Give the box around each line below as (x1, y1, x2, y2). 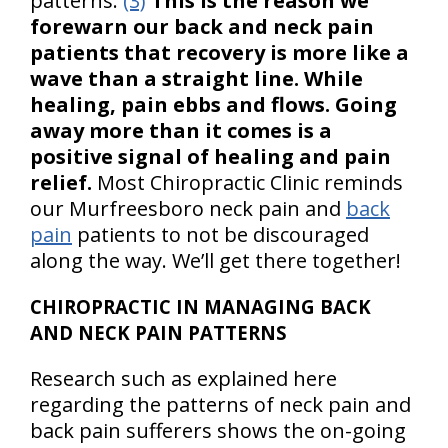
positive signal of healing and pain (30, 143, 391, 170)
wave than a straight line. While (30, 65, 363, 92)
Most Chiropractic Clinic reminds (92, 169, 403, 196)
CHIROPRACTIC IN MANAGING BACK (30, 294, 371, 319)
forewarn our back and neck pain (30, 13, 374, 40)
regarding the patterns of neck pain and (30, 391, 411, 418)
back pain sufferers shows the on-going (30, 417, 406, 444)
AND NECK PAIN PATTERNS (30, 320, 287, 345)
